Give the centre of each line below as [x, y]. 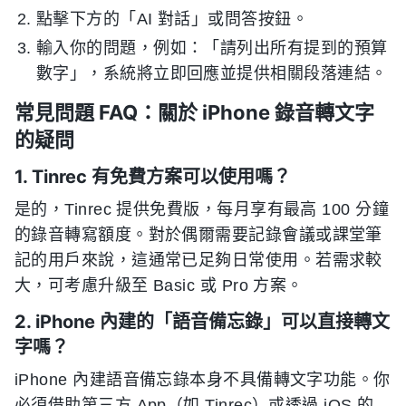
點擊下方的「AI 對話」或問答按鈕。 [173, 19]
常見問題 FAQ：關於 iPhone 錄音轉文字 [194, 112]
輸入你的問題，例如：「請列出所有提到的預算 [212, 48]
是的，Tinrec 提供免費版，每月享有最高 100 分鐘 [202, 209]
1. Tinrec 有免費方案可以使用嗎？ [153, 177]
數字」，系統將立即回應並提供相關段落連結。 [212, 73]
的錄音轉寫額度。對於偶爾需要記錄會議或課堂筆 [198, 235]
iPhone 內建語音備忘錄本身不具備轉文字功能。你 [203, 380]
